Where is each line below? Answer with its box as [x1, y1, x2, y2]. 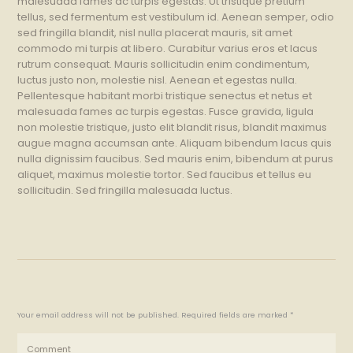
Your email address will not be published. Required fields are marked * [17, 309, 295, 320]
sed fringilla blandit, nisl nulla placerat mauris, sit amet [17, 25, 293, 41]
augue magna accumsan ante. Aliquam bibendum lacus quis [17, 136, 333, 151]
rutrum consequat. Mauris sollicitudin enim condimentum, [17, 57, 310, 72]
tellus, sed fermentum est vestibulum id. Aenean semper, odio [17, 9, 335, 25]
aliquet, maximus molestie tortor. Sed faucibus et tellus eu [17, 167, 312, 183]
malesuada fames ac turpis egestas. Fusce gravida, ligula [17, 104, 314, 120]
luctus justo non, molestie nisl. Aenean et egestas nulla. [17, 72, 298, 88]
